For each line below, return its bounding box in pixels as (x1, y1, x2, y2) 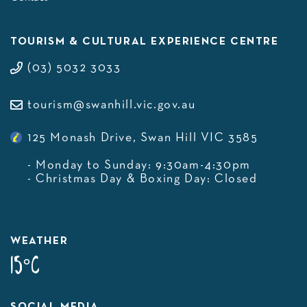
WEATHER (10, 236, 69, 246)
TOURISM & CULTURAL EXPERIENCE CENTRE (10, 37, 279, 47)
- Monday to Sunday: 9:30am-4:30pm (27, 160, 251, 171)
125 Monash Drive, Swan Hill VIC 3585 (27, 132, 258, 144)
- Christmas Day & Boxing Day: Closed (27, 173, 258, 185)
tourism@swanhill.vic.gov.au (27, 99, 196, 111)
